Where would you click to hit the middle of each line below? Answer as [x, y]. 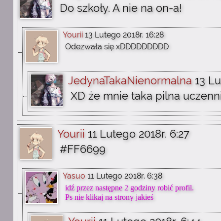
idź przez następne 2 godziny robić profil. [129, 188]
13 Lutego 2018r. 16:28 [124, 35]
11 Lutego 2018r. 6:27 [139, 134]
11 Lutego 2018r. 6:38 [125, 176]
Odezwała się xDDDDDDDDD [117, 47]
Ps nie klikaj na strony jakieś [109, 197]
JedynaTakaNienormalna [130, 80]
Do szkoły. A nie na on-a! [121, 8]
